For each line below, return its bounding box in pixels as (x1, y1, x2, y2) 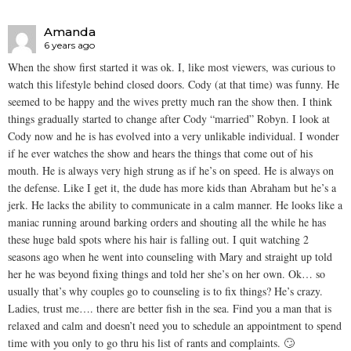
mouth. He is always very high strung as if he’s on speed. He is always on (8, 163, 334, 179)
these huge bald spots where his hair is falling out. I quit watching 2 (8, 232, 309, 248)
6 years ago (44, 38, 95, 51)
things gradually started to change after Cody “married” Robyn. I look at (8, 111, 330, 127)
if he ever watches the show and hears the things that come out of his (8, 146, 313, 161)
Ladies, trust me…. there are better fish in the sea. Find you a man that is (8, 301, 331, 317)
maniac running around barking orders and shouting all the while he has (8, 215, 326, 230)
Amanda (44, 24, 96, 39)
